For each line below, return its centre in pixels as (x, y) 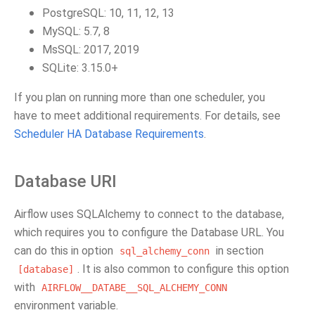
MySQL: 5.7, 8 (76, 31)
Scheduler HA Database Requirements (109, 134)
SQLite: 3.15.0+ (80, 68)
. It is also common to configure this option (183, 269)
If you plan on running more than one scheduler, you (140, 97)
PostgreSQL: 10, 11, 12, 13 (108, 13)
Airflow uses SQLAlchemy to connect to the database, (149, 214)
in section (238, 251)
